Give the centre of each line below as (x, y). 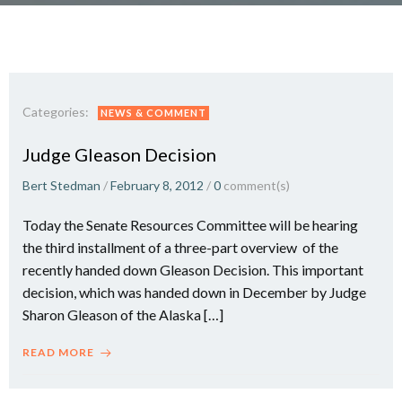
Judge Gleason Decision (119, 154)
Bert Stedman (61, 185)
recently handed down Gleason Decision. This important (193, 270)
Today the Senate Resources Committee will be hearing (190, 225)
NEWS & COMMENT (153, 113)
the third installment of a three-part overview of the (180, 247)
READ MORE (58, 352)
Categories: (56, 112)
